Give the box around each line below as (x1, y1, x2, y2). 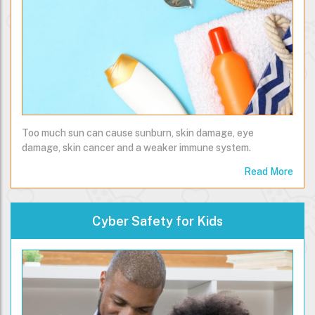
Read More (244, 166, 293, 178)
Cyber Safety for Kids (92, 214, 223, 229)
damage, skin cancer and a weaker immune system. (22, 142, 251, 154)
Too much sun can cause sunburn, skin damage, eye (22, 127, 254, 139)
